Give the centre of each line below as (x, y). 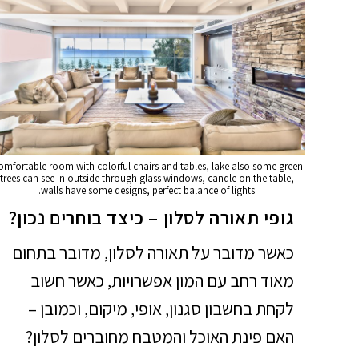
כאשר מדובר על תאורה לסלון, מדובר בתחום (153, 252)
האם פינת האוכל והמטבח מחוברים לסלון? (160, 336)
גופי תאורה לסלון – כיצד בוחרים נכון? (151, 217)
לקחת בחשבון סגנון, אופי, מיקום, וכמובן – (161, 308)
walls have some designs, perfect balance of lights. (148, 190)
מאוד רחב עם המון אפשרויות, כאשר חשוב (163, 280)
